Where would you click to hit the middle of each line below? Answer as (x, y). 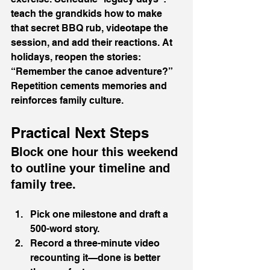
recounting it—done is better (96, 258)
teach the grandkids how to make (88, 14)
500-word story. (65, 229)
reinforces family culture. (67, 101)
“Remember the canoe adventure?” (93, 72)
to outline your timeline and (92, 168)
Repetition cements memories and (90, 86)
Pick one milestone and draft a (100, 215)
